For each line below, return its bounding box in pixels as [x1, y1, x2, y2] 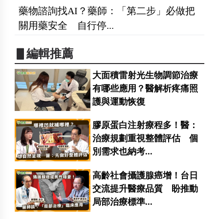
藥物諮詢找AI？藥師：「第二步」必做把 [19, 5, 195, 16]
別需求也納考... [92, 147, 153, 157]
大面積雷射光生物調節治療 [92, 70, 198, 80]
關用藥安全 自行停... [19, 20, 114, 31]
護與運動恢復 [92, 96, 146, 107]
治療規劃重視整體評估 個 [92, 133, 198, 144]
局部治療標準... [92, 197, 153, 207]
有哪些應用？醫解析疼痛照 [92, 83, 198, 93]
